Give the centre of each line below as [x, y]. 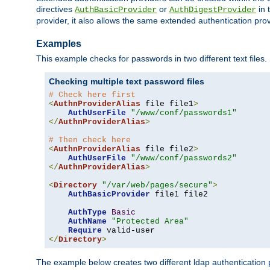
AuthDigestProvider [213, 9]
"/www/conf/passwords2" [184, 159]
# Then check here [90, 140]
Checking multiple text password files [127, 82]
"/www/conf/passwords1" [184, 113]
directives [55, 9]
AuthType [87, 213]
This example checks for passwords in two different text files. [152, 59]
